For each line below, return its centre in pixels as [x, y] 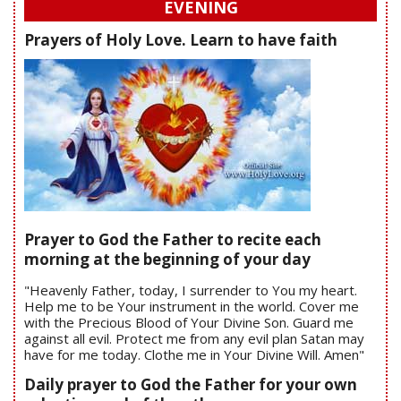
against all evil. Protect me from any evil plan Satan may [194, 338]
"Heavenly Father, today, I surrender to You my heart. [191, 290]
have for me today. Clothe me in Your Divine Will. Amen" [194, 354]
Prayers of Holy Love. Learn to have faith [181, 39]
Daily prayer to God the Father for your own [191, 384]
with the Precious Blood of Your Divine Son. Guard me [189, 322]
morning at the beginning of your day [167, 259]
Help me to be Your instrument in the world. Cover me [192, 306]
